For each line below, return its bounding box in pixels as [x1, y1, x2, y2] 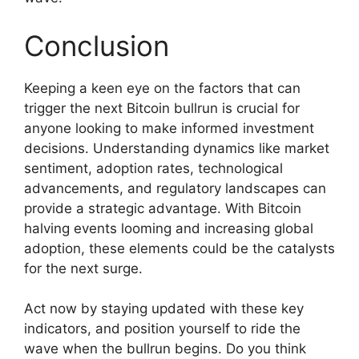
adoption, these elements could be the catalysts [24, 240, 335, 256]
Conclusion [24, 28, 169, 63]
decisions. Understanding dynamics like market [24, 139, 329, 156]
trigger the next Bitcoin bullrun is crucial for [24, 99, 300, 116]
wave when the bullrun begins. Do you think [24, 341, 306, 357]
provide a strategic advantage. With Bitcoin [24, 200, 301, 216]
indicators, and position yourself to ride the [24, 321, 301, 337]
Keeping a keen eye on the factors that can [24, 79, 301, 96]
